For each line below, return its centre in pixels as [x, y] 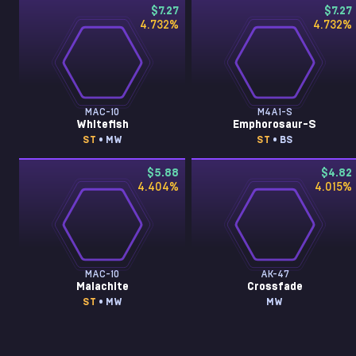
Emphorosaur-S [275, 125]
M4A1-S [275, 112]
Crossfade [275, 287]
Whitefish [102, 125]
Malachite [102, 287]
